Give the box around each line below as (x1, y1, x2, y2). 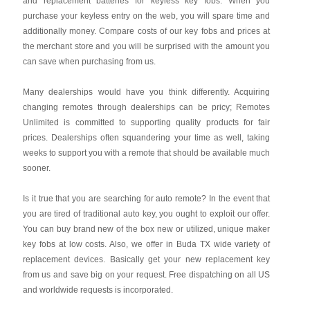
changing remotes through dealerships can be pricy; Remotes (22, 102, 271, 112)
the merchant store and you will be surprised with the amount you (22, 42, 271, 51)
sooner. (22, 163, 51, 173)
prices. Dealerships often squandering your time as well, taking (22, 133, 271, 143)
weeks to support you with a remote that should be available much (22, 148, 271, 158)
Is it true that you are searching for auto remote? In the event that (22, 194, 271, 203)
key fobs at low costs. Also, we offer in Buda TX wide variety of (22, 239, 271, 249)
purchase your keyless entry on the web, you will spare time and (22, 11, 271, 21)
